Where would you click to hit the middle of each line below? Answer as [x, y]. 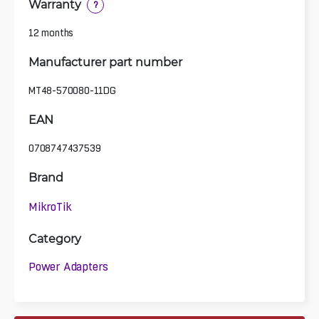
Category [55, 238]
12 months [51, 32]
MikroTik [50, 207]
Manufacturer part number [105, 61]
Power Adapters [69, 267]
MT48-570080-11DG [72, 90]
